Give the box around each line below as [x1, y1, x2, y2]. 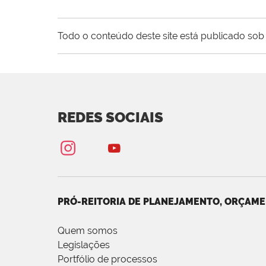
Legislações [58, 239, 110, 251]
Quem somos [58, 225, 118, 237]
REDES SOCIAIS [58, 109, 163, 126]
